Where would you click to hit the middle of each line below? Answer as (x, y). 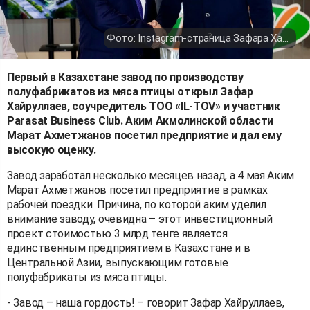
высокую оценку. (52, 149)
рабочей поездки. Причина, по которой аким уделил (137, 204)
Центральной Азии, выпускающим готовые (118, 262)
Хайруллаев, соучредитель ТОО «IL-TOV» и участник (144, 106)
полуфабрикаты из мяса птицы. (87, 277)
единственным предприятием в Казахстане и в (129, 248)
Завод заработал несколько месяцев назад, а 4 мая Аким (151, 175)
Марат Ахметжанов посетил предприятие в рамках (137, 190)
